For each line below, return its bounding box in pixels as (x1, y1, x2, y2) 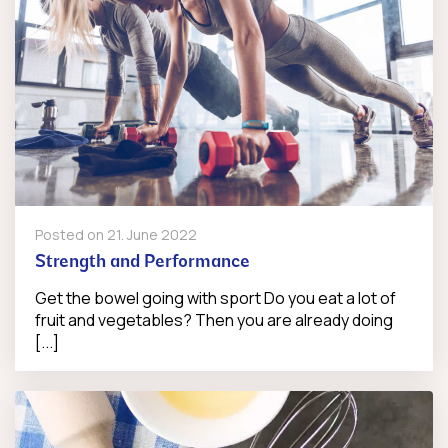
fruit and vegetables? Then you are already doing (35, 308, 393, 331)
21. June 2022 (107, 224, 197, 244)
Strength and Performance (35, 252, 250, 272)
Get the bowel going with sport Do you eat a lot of (35, 286, 396, 309)
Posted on (35, 224, 107, 244)
